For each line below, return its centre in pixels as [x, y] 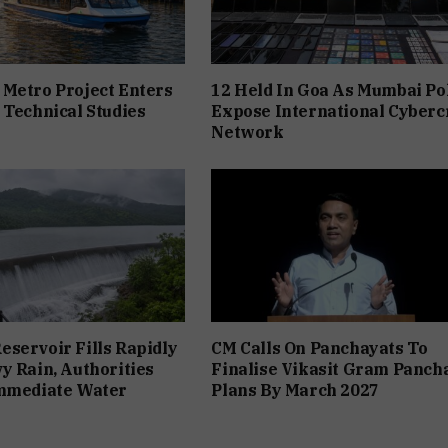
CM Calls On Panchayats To [319, 348]
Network [247, 131]
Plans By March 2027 [295, 390]
